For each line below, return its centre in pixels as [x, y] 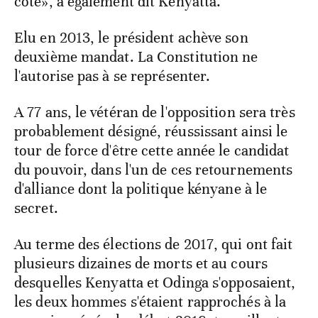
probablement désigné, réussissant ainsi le [151, 132]
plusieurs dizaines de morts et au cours [141, 264]
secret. [36, 208]
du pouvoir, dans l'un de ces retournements [154, 170]
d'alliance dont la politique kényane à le [141, 189]
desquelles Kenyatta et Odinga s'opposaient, [155, 283]
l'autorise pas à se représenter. [113, 76]
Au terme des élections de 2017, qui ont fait [154, 245]
